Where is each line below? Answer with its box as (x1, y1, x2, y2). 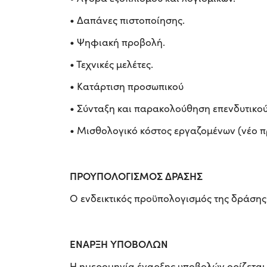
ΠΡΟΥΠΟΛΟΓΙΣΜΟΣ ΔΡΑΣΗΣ (70, 168, 203, 183)
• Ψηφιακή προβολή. (70, 35, 165, 49)
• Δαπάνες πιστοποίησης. (70, 13, 185, 27)
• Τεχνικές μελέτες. (70, 57, 153, 71)
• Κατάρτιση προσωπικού (70, 79, 184, 93)
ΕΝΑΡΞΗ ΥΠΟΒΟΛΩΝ (70, 236, 170, 251)
